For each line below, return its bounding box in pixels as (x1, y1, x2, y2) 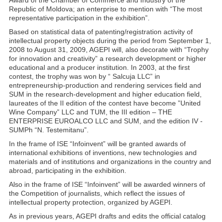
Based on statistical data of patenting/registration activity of (9, 28, 193, 36)
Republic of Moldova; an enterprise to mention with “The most (9, 5, 202, 13)
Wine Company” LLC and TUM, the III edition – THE (9, 108, 172, 116)
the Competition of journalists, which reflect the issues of (9, 189, 185, 197)
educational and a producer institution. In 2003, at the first (9, 63, 190, 71)
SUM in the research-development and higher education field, (9, 90, 202, 98)
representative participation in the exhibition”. (9, 14, 150, 22)
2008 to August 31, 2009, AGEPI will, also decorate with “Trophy (9, 46, 209, 54)
